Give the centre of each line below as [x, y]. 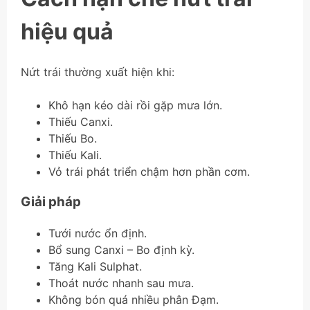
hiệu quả [67, 32]
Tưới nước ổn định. [98, 234]
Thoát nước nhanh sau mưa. [121, 283]
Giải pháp [51, 202]
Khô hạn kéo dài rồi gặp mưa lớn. [135, 105]
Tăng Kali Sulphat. [95, 267]
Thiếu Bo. [73, 138]
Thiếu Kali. [75, 155]
